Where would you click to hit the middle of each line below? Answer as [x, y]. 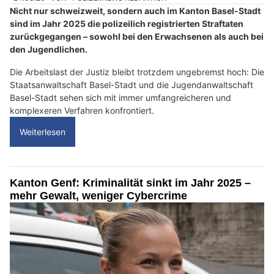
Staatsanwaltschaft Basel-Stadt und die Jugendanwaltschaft [131, 85]
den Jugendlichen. [49, 50]
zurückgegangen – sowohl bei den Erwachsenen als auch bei [137, 37]
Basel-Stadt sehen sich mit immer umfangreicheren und [120, 98]
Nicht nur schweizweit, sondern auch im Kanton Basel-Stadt [135, 11]
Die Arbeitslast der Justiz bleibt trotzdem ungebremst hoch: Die [137, 72]
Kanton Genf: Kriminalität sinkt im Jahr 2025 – [130, 183]
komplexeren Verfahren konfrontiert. [82, 111]
